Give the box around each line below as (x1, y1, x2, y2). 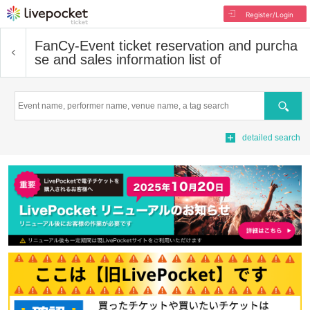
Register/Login (245, 10, 293, 19)
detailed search (242, 133, 300, 143)
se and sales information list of (35, 52, 221, 67)
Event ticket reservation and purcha (80, 38, 298, 53)
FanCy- (35, 38, 80, 53)
